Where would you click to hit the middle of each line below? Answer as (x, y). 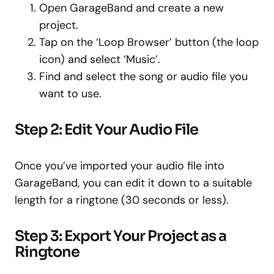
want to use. (70, 93)
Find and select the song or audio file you (143, 76)
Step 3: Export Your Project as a (121, 236)
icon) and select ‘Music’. (100, 59)
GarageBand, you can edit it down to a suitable (133, 183)
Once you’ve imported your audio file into (120, 165)
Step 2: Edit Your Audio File (107, 129)
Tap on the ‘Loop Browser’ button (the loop (149, 42)
